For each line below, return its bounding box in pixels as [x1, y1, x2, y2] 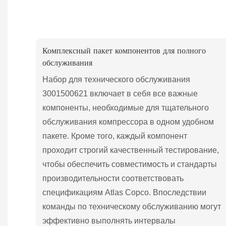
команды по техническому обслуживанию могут [42, 202, 221, 211]
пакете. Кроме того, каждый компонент [42, 131, 188, 140]
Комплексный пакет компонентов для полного [42, 46, 206, 56]
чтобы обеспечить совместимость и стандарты [42, 159, 217, 168]
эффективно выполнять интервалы [42, 216, 176, 225]
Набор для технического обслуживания [42, 75, 191, 84]
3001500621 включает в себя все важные [42, 89, 198, 98]
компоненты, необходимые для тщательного [42, 103, 209, 112]
